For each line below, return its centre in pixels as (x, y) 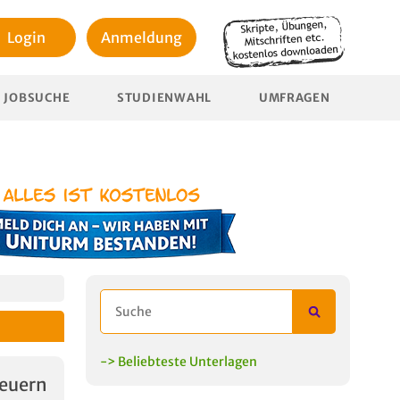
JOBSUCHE (37, 98)
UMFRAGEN (294, 98)
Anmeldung (142, 37)
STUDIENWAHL (165, 98)
